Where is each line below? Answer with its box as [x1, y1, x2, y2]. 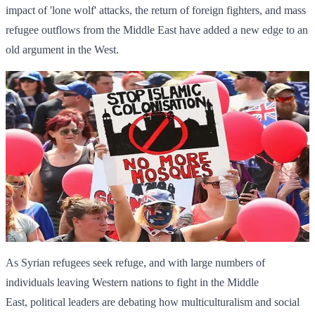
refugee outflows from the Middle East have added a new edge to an [6, 24, 308, 37]
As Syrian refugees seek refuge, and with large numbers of [6, 257, 265, 269]
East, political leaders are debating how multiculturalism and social [6, 296, 300, 309]
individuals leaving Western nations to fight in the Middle [6, 276, 259, 289]
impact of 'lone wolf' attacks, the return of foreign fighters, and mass [6, 4, 306, 17]
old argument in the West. [6, 44, 119, 56]
